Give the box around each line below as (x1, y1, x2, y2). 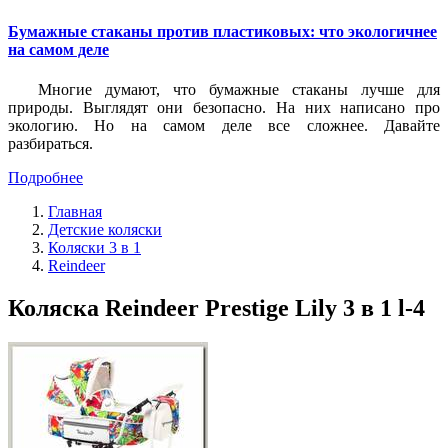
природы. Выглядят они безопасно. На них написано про (8, 98, 440, 116)
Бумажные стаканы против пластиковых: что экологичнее (8, 23, 437, 41)
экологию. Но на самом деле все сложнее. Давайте (8, 116, 440, 134)
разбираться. (8, 134, 93, 152)
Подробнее (8, 168, 83, 186)
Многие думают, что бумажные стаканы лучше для (38, 80, 440, 98)
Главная (48, 202, 102, 220)
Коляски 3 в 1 (48, 238, 141, 256)
